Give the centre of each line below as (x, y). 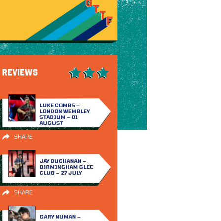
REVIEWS (20, 72)
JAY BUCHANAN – (63, 161)
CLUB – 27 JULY (60, 173)
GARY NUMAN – (60, 217)
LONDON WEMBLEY (64, 111)
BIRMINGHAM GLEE (66, 167)
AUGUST (51, 123)
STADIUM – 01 (58, 117)
